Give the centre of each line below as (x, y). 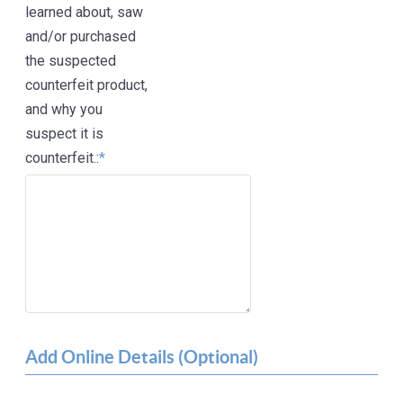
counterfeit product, (87, 85)
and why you (64, 110)
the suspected (71, 61)
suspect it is (65, 134)
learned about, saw (85, 13)
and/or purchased (81, 37)
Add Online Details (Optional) (142, 357)
